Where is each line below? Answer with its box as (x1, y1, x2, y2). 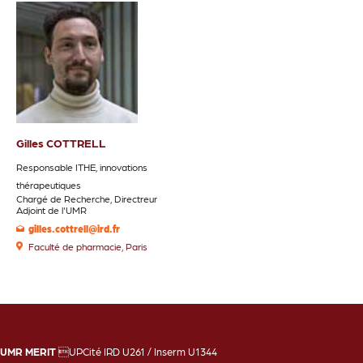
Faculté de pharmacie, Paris (28, 241, 147, 253)
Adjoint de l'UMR (16, 204, 87, 216)
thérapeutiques (16, 179, 81, 191)
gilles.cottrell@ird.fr (28, 223, 120, 235)
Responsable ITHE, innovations (16, 161, 147, 173)
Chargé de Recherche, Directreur (16, 193, 157, 205)
